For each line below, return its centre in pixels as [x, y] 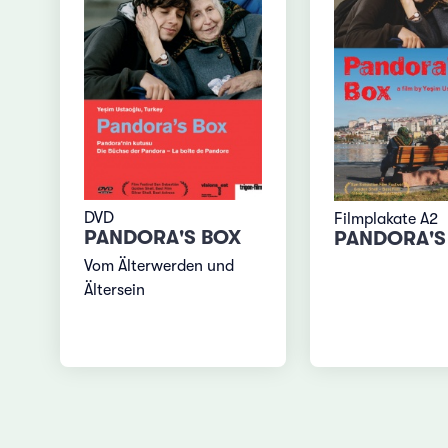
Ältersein [115, 290]
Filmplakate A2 [385, 219]
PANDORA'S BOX [163, 238]
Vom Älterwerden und [159, 266]
